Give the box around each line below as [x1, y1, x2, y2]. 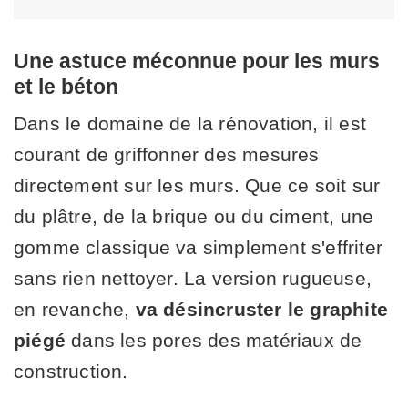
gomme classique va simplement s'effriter [14, 236, 383, 258]
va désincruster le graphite [135, 298, 389, 320]
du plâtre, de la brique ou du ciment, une [14, 205, 374, 227]
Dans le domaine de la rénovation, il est [14, 112, 367, 134]
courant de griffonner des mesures [14, 143, 320, 165]
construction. [14, 360, 128, 382]
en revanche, [14, 298, 136, 320]
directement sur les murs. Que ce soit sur [14, 174, 381, 196]
